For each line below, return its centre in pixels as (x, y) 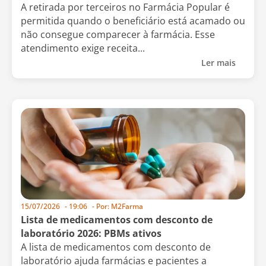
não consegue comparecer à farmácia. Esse (118, 35)
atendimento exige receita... (83, 48)
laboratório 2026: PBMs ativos (91, 233)
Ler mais (220, 63)
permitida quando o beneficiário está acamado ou (133, 21)
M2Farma (126, 206)
